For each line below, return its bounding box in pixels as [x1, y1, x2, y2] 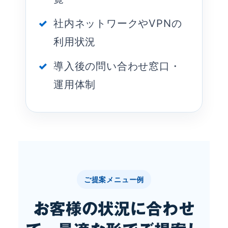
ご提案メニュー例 [83, 175, 145, 184]
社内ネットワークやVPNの [53, 17, 182, 30]
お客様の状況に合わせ [33, 201, 195, 217]
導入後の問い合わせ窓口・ [53, 60, 181, 73]
